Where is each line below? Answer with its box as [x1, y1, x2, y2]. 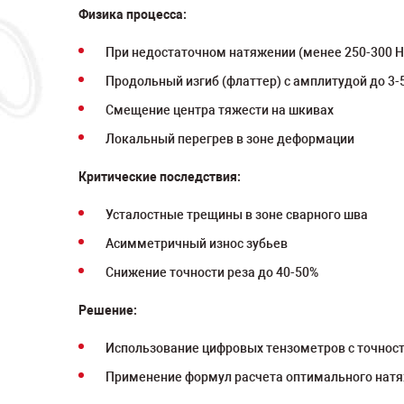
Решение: [78, 303, 137, 317]
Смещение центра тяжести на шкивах [106, 103, 334, 117]
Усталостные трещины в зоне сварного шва [106, 207, 368, 222]
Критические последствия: [78, 170, 241, 184]
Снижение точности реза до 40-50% [106, 265, 318, 280]
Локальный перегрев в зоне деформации [106, 132, 354, 146]
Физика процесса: [78, 7, 187, 22]
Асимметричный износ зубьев [106, 236, 288, 251]
